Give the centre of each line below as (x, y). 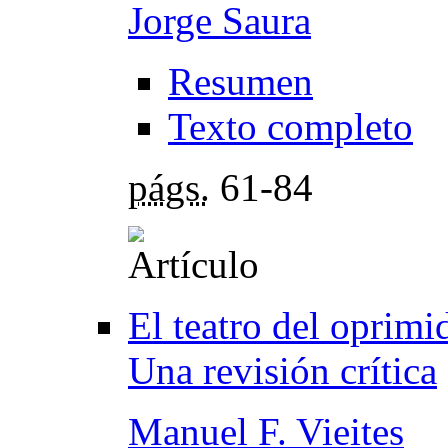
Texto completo (290, 126)
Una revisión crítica (282, 370)
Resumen (240, 81)
